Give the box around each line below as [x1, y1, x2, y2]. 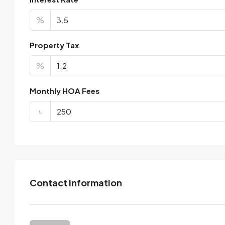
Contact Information [30, 176, 122, 188]
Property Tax [30, 40, 79, 50]
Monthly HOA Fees [30, 86, 99, 95]
